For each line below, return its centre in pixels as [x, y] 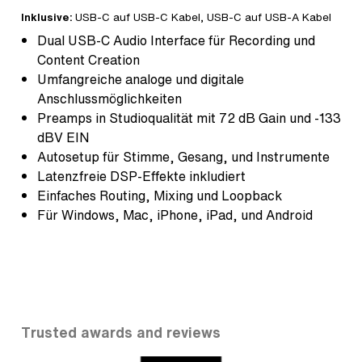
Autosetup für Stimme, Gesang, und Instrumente [183, 157]
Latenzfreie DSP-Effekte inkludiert [141, 177]
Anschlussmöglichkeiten [109, 99]
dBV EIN [63, 138]
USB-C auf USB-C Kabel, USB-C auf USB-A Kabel [203, 17]
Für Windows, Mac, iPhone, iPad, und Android [175, 215]
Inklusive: [48, 17]
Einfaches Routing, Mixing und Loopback [160, 196]
